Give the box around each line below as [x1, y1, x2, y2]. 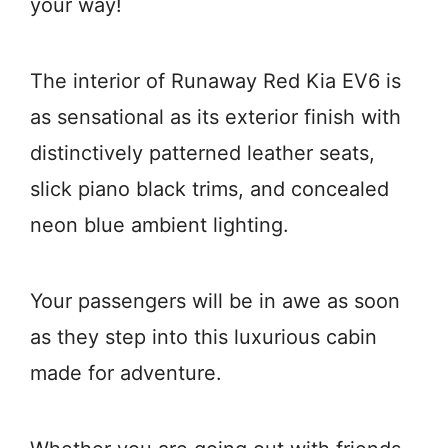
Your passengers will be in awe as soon [30, 289, 400, 313]
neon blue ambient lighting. [30, 213, 289, 237]
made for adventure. [30, 361, 222, 385]
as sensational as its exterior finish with [30, 105, 401, 129]
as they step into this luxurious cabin [30, 325, 377, 349]
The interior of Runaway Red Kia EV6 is [30, 69, 401, 93]
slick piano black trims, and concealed [30, 177, 389, 201]
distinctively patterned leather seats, [30, 141, 375, 165]
